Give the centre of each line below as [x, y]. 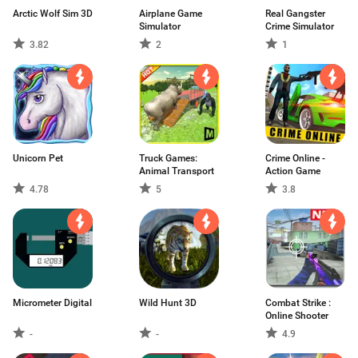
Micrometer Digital [52, 303]
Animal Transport [177, 171]
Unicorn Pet [38, 158]
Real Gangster [295, 14]
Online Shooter [297, 316]
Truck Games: [168, 158]
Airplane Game [171, 14]
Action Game [293, 171]
